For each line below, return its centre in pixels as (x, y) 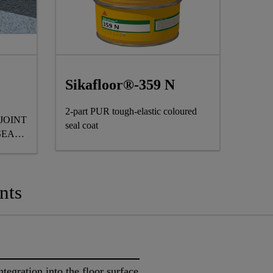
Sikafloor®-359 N (120, 85)
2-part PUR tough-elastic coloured (131, 112)
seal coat (82, 126)
